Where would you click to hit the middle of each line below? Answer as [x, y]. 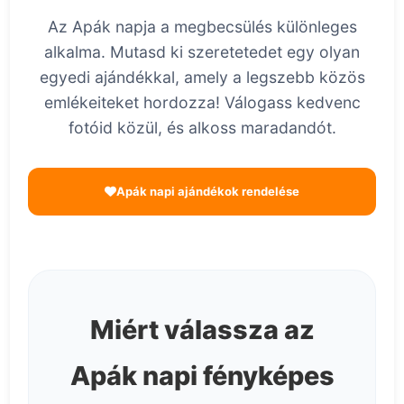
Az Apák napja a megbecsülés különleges [202, 27]
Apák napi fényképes [202, 376]
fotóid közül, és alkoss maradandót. [202, 128]
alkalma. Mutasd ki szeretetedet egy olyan [202, 52]
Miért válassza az [202, 330]
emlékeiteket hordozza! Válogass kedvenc [202, 103]
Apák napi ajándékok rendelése [208, 192]
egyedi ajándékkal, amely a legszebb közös [202, 78]
